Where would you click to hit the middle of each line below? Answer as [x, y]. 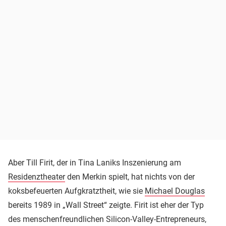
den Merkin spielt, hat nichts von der [130, 177]
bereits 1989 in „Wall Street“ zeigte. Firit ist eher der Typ [106, 205]
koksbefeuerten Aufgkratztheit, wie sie [76, 191]
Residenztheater [37, 177]
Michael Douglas [175, 191]
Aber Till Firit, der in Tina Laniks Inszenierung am [95, 162]
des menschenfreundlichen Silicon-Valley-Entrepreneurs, [107, 219]
